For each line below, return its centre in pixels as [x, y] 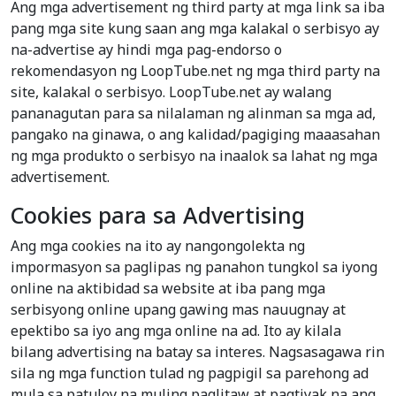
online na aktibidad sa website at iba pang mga [168, 289]
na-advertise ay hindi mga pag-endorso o [146, 50]
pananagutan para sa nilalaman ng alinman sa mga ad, [193, 114]
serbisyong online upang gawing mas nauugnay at [178, 310]
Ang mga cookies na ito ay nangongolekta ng [158, 246]
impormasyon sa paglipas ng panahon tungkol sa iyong [194, 267]
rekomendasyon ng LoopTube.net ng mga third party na [195, 71]
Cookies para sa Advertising [158, 215]
